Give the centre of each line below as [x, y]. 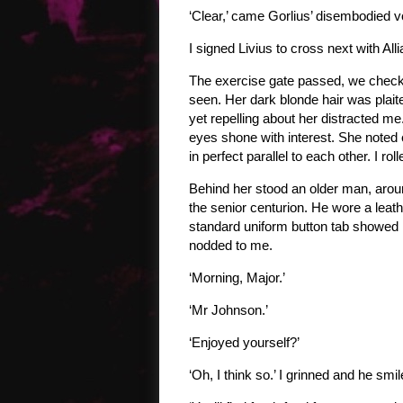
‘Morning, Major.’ [237, 278]
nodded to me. [231, 245]
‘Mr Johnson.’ [228, 310]
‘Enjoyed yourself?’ [244, 342]
